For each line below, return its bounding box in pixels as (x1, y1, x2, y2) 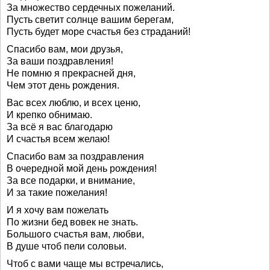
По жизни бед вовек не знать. (7, 217, 138, 227)
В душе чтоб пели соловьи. (7, 241, 127, 251)
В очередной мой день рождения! (7, 163, 157, 174)
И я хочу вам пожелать (7, 205, 108, 215)
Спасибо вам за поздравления (7, 151, 144, 162)
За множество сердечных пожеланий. (7, 2, 175, 13)
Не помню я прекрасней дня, (7, 68, 136, 78)
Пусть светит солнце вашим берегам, (7, 14, 174, 25)
